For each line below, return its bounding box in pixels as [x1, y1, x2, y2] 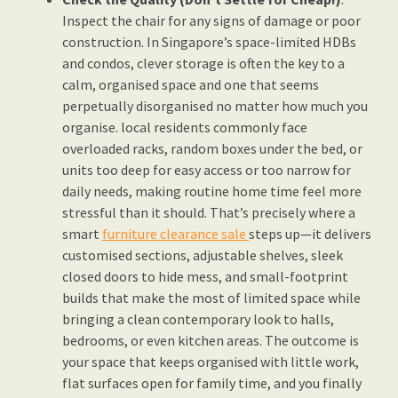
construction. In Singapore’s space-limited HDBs [62, 33, 356, 52]
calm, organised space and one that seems [62, 76, 319, 94]
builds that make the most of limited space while [62, 289, 361, 307]
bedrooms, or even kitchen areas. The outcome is [62, 331, 359, 350]
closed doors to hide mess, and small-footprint [62, 267, 348, 286]
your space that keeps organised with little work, [62, 353, 359, 371]
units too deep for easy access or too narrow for [62, 161, 351, 179]
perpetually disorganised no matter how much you [62, 97, 368, 115]
